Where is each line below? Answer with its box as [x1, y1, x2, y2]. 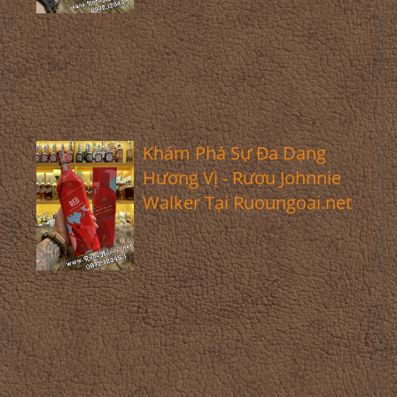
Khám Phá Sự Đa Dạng [142, 141, 326, 165]
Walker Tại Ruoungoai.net [142, 191, 352, 214]
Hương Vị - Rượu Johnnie [142, 166, 341, 190]
